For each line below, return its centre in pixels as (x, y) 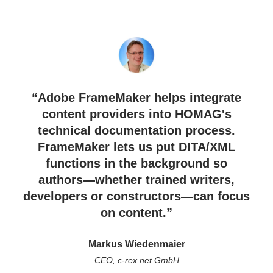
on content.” (136, 213)
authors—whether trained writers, (136, 180)
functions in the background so (136, 164)
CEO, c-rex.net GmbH (136, 261)
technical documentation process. (136, 131)
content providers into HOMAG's (136, 114)
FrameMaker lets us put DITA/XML (136, 147)
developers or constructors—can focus (136, 197)
